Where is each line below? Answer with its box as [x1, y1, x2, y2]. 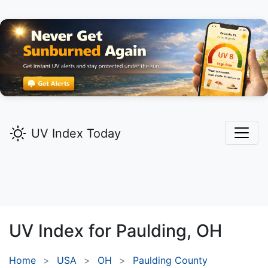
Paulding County [133, 254, 208, 267]
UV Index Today [31, 126, 121, 141]
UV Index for [9, 220, 116, 242]
